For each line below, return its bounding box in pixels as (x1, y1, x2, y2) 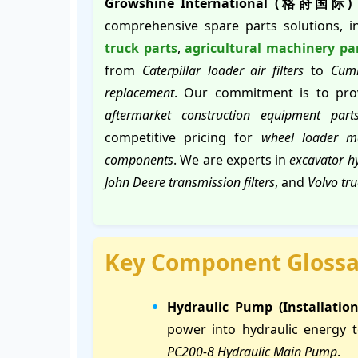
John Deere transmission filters (105, 173, 275, 191)
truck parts (105, 39, 177, 57)
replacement (105, 84, 174, 101)
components (105, 151, 173, 169)
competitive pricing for (105, 129, 261, 146)
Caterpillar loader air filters (141, 62, 304, 79)
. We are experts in (173, 151, 290, 169)
